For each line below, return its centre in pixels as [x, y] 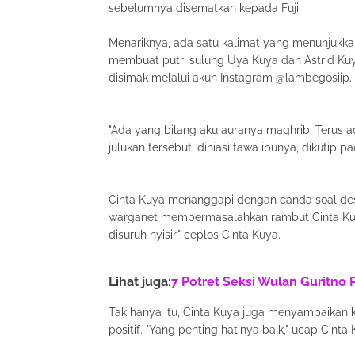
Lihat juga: [140, 282]
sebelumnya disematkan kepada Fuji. [206, 8]
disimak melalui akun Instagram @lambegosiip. [230, 78]
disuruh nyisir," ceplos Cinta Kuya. [195, 235]
